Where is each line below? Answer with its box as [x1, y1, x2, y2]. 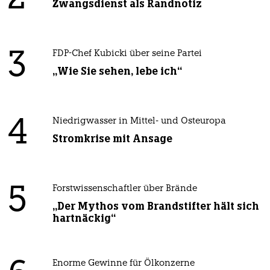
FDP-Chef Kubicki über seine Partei [52, 49, 202, 59]
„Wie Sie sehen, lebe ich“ [52, 64, 182, 78]
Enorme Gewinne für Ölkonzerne [52, 259, 195, 269]
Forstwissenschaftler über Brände [52, 184, 197, 194]
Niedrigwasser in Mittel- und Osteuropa [52, 117, 226, 127]
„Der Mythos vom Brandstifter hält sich [52, 199, 259, 213]
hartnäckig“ [52, 212, 116, 225]
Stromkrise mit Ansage [52, 132, 172, 146]
